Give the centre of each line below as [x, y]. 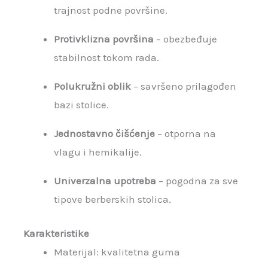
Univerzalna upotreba [105, 181]
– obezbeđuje [186, 39]
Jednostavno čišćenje [105, 134]
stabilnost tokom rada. [107, 58]
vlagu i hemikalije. [98, 152]
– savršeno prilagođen [184, 86]
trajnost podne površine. [111, 10]
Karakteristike [57, 233]
